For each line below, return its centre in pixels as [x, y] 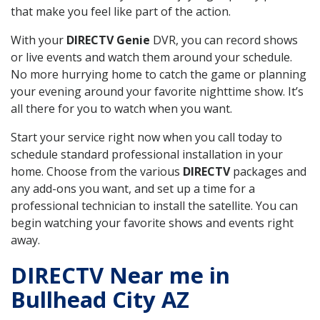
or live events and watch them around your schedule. [151, 57]
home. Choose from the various [97, 171]
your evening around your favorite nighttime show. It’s [157, 91]
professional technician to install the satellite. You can [154, 205]
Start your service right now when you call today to [146, 137]
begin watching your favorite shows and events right [152, 222]
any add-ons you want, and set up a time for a [133, 188]
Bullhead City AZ [100, 299]
